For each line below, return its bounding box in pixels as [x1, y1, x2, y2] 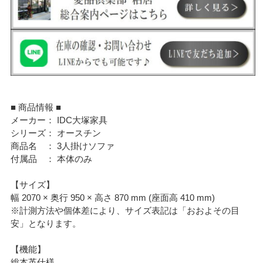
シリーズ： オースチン [11, 127, 102, 138]
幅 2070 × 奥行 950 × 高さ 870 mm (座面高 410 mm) [11, 192, 215, 203]
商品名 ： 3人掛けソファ [11, 140, 115, 151]
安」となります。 [11, 218, 82, 228]
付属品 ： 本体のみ [11, 153, 93, 164]
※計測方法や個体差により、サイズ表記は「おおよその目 [11, 205, 240, 215]
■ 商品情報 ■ [11, 102, 62, 112]
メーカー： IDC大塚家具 [11, 114, 108, 125]
